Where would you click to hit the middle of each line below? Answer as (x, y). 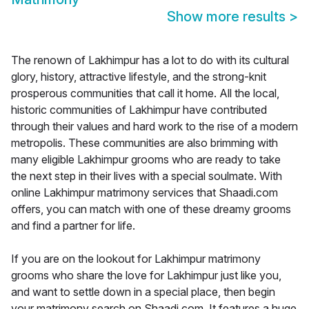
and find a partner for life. (73, 226)
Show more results (228, 17)
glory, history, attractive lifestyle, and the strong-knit (139, 77)
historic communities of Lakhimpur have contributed (139, 110)
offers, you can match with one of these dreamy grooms (151, 209)
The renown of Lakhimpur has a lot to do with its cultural (150, 60)
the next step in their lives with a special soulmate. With (147, 176)
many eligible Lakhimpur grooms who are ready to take (146, 160)
